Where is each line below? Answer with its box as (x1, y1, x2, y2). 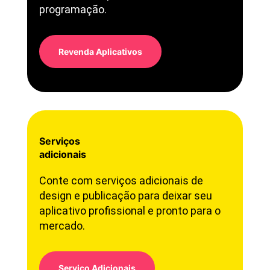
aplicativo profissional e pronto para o (39, 204, 221, 218)
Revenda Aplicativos (58, 46, 142, 57)
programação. (39, 3, 107, 16)
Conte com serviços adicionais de (39, 174, 203, 187)
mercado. (39, 219, 85, 233)
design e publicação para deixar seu (39, 189, 212, 202)
